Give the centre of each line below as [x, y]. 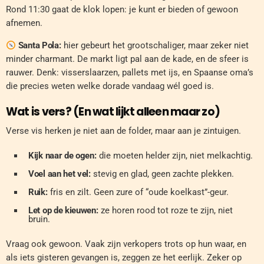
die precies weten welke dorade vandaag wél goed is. [110, 86]
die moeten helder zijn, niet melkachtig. [174, 155]
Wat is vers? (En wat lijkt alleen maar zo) [113, 112]
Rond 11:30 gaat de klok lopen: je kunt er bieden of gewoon [122, 10]
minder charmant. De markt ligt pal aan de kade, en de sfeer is [127, 59]
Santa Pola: [39, 46]
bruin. [39, 219]
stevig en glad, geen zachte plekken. [162, 174]
